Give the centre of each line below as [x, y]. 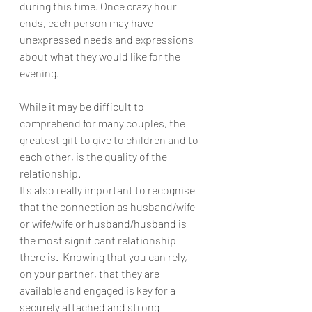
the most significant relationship [99, 240]
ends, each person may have [87, 23]
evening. [40, 73]
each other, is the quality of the [94, 156]
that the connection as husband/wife [108, 206]
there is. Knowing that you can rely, [104, 257]
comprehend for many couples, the [103, 123]
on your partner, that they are [91, 273]
